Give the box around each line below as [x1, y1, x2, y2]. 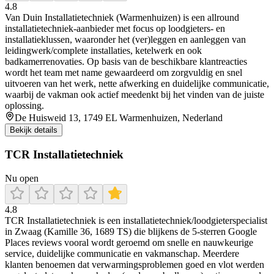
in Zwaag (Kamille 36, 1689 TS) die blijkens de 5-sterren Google [5, 226, 257, 237]
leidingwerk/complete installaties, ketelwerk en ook [5, 45, 202, 56]
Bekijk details [10, 125, 57, 135]
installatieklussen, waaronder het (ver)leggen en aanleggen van [5, 34, 246, 45]
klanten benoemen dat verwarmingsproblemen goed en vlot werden [5, 259, 264, 270]
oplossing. [5, 100, 44, 111]
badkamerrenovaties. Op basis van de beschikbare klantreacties [5, 56, 247, 67]
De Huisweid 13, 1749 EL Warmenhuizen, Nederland [15, 113, 223, 124]
